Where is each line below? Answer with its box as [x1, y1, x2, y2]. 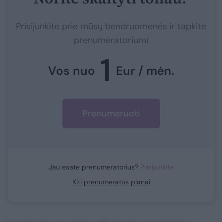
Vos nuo [48, 62, 95, 78]
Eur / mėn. [115, 62, 174, 78]
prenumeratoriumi [74, 34, 148, 46]
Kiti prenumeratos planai [72, 177, 150, 186]
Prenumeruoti [82, 107, 140, 119]
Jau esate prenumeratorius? [48, 162, 140, 171]
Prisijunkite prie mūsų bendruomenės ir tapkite [16, 20, 206, 32]
